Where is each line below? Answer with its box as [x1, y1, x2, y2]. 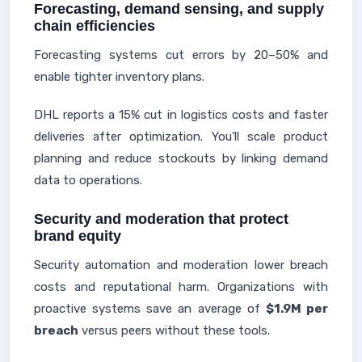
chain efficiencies [34, 18, 155, 34]
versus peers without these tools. [78, 323, 270, 338]
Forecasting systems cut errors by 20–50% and [34, 48, 328, 62]
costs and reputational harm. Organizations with [34, 280, 328, 294]
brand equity [34, 228, 121, 244]
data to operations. [34, 173, 142, 187]
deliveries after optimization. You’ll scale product [34, 129, 328, 144]
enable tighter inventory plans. [34, 69, 204, 84]
